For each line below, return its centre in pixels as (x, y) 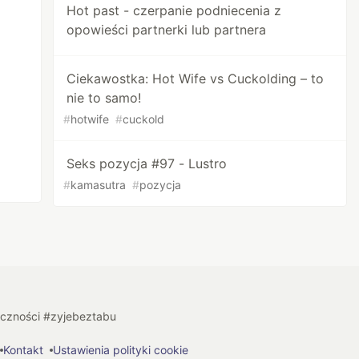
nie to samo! (104, 98)
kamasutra (99, 185)
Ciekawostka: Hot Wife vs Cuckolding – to (196, 79)
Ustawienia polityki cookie (121, 350)
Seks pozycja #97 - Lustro (147, 163)
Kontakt (23, 350)
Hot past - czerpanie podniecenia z (174, 10)
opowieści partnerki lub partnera (167, 30)
